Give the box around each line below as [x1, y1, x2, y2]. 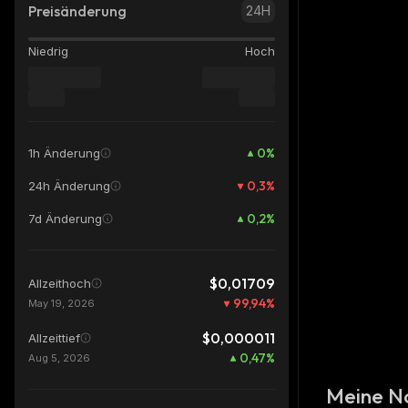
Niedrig [28, 44, 68, 58]
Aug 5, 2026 [28, 352, 90, 364]
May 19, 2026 [28, 297, 95, 310]
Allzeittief [28, 331, 80, 345]
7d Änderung [28, 211, 102, 226]
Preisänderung [28, 2, 127, 20]
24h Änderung [28, 178, 110, 193]
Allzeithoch [28, 276, 91, 291]
